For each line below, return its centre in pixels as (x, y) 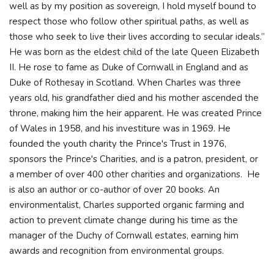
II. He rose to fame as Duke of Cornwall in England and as (129, 67)
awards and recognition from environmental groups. (118, 251)
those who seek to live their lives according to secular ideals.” (137, 37)
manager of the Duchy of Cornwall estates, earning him (124, 235)
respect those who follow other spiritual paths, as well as (129, 21)
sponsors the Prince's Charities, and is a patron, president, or (134, 159)
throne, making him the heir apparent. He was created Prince (135, 113)
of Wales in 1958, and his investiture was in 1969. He (120, 128)
